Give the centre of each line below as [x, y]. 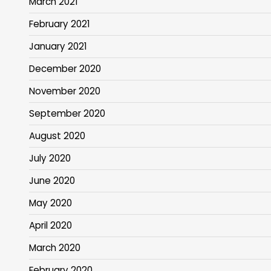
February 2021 [60, 24]
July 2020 [50, 158]
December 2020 [65, 69]
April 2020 [51, 226]
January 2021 [58, 47]
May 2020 [51, 203]
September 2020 [67, 114]
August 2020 [57, 136]
